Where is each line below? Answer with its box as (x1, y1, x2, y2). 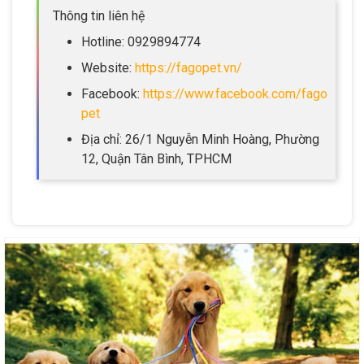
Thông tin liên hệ (53, 7, 145, 24)
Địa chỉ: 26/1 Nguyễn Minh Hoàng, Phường (81, 131, 319, 147)
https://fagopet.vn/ (135, 59, 242, 76)
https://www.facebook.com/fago (143, 85, 327, 102)
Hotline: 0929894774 (81, 33, 201, 50)
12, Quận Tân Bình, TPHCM (81, 150, 232, 167)
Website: (81, 59, 135, 76)
